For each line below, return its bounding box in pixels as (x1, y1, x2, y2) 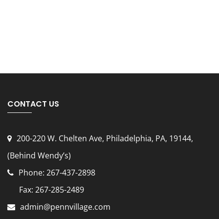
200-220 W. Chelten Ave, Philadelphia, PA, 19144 (17, 132, 191, 144)
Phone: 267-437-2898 (19, 167, 97, 178)
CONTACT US (7, 98, 59, 109)
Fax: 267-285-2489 (7, 184, 84, 195)
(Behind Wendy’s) (7, 150, 71, 161)
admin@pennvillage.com (20, 201, 110, 212)
